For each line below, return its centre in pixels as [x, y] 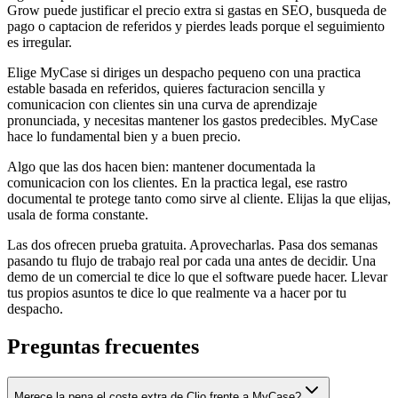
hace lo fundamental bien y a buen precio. [124, 136]
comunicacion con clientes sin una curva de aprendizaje [162, 104]
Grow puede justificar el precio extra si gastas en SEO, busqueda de [197, 10]
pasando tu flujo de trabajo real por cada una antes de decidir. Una [191, 260]
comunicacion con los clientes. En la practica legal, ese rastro [177, 182]
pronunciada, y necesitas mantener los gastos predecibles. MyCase [192, 120]
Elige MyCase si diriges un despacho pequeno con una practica [184, 72]
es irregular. [40, 42]
